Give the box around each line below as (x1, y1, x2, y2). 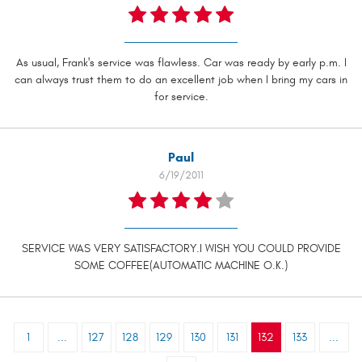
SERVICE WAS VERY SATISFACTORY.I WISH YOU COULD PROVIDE (21, 242, 341, 256)
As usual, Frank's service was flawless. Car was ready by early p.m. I (15, 56, 347, 70)
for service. (154, 90, 208, 104)
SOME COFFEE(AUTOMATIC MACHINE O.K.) (74, 259, 288, 273)
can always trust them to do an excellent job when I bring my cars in (15, 73, 347, 87)
